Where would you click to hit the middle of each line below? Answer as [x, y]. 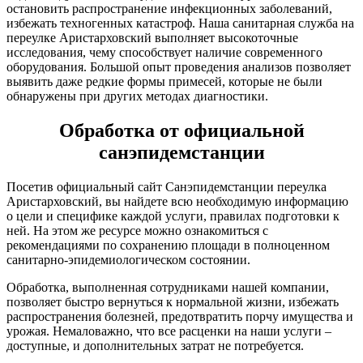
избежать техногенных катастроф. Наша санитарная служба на [180, 23]
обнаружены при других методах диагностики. [137, 96]
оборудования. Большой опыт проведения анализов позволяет [179, 66]
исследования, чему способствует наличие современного [164, 52]
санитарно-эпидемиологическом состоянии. [128, 259]
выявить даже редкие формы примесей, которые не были [164, 81]
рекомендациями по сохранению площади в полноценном [168, 245]
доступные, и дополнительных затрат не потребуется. [155, 345]
